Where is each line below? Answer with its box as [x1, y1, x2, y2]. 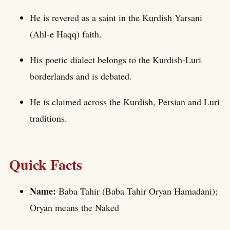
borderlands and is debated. [30, 69, 132, 82]
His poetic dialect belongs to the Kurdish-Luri [30, 53, 201, 66]
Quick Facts [9, 154, 82, 175]
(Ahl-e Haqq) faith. [30, 27, 102, 40]
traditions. [30, 111, 67, 124]
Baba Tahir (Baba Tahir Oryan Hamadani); [59, 185, 218, 198]
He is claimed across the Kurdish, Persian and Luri [30, 95, 220, 108]
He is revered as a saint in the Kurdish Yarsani [30, 11, 202, 24]
